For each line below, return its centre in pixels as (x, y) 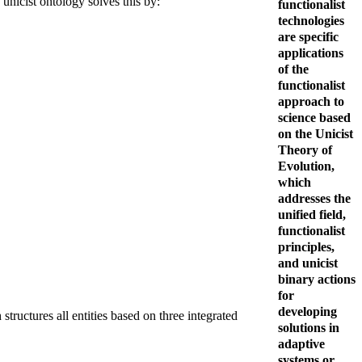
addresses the (314, 198)
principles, (306, 246)
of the (293, 69)
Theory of (305, 149)
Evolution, (306, 166)
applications (311, 53)
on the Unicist (316, 133)
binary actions (317, 279)
